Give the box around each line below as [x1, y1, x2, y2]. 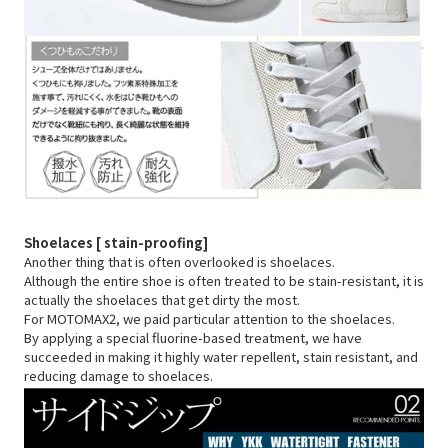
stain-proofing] [104, 233, 208, 253]
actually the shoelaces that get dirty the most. [24, 290, 300, 310]
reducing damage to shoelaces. [24, 366, 213, 386]
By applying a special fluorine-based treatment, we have [24, 328, 362, 348]
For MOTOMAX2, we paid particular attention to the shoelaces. [24, 309, 395, 329]
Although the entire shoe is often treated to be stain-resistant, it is [24, 271, 424, 291]
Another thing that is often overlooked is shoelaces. [24, 252, 335, 272]
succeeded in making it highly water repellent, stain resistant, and [24, 347, 418, 367]
